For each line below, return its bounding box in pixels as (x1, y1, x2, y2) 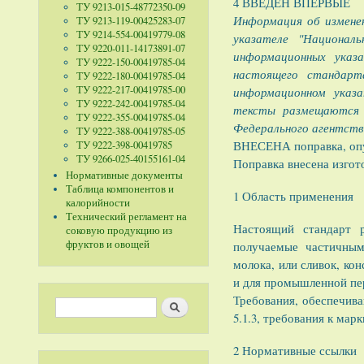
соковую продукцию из (65, 223, 172, 238)
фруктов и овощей (65, 237, 149, 252)
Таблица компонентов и (65, 182, 174, 197)
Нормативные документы (65, 168, 183, 183)
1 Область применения (233, 188, 353, 205)
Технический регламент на (65, 210, 187, 224)
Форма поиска (55, 295, 124, 310)
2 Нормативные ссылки (233, 341, 357, 358)
